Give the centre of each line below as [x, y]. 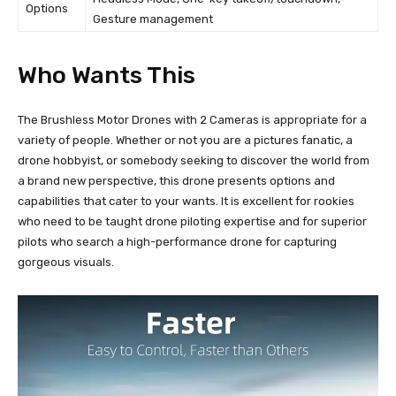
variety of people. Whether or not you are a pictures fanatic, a [185, 140]
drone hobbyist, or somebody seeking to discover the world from [194, 160]
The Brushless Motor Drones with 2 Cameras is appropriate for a [192, 119]
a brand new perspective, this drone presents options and [176, 180]
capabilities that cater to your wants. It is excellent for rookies [186, 201]
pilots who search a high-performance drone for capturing [177, 241]
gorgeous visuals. [66, 262]
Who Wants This [107, 75]
